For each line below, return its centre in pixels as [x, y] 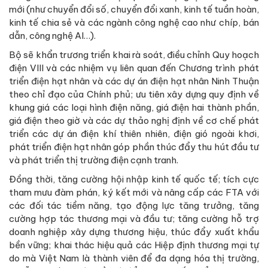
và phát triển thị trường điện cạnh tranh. [94, 160]
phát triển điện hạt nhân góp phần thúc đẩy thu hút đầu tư [134, 147]
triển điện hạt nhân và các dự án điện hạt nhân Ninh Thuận [134, 81]
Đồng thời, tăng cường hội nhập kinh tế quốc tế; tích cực [134, 179]
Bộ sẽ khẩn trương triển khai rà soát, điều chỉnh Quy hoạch [134, 54]
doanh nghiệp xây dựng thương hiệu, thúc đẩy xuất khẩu [134, 232]
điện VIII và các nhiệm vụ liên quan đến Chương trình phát [134, 68]
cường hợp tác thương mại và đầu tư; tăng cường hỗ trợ [134, 218]
